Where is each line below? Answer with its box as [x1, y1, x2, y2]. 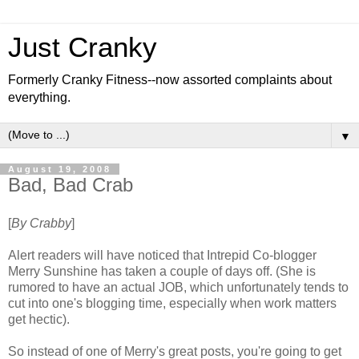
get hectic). [8, 312, 70, 326]
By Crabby [11, 216, 71, 230]
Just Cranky [8, 32, 157, 63]
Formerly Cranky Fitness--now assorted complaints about [8, 73, 332, 87]
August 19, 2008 [8, 164, 111, 174]
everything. [8, 91, 71, 104]
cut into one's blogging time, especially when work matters [8, 296, 337, 310]
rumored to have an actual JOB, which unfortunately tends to [8, 280, 349, 294]
